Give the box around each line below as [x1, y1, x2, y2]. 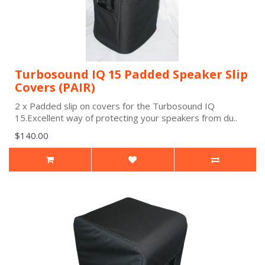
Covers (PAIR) [15, 79, 95, 95]
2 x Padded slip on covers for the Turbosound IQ [15, 100, 215, 112]
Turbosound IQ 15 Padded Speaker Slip [15, 66, 248, 82]
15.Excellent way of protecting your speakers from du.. [15, 112, 237, 124]
